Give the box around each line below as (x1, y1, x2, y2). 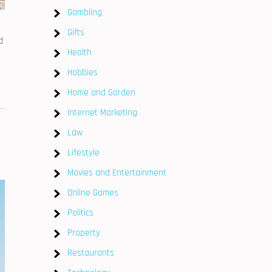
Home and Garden (67, 87, 135, 98)
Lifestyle (67, 147, 100, 158)
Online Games (67, 187, 118, 199)
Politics (67, 207, 93, 219)
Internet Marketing (67, 107, 137, 118)
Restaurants (67, 247, 114, 259)
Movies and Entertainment (67, 167, 166, 178)
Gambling (67, 7, 102, 18)
